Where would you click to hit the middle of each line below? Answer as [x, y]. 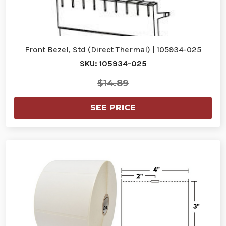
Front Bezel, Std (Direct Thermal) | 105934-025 [113, 49]
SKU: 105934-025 [113, 63]
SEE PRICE [113, 107]
